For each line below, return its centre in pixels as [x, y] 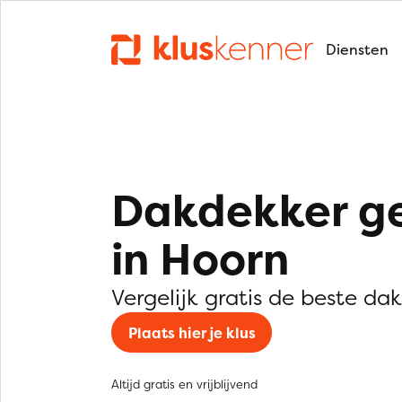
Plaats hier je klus [192, 332]
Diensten [357, 49]
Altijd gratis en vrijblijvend [184, 384]
